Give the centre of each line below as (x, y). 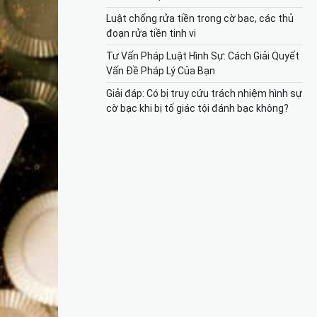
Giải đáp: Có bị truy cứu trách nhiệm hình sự (204, 93)
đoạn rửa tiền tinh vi (151, 33)
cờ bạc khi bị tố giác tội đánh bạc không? (197, 108)
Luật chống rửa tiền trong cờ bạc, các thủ (200, 18)
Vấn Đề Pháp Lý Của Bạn (161, 70)
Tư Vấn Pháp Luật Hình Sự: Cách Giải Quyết (203, 56)
